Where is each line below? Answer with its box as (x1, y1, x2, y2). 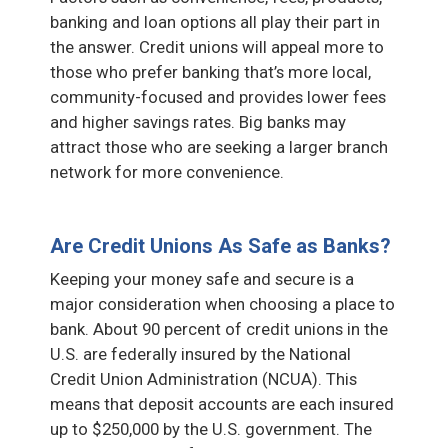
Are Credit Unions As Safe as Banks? (50, 233, 391, 258)
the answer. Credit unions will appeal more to (50, 36, 384, 57)
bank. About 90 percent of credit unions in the (50, 318, 388, 339)
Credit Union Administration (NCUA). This (50, 368, 357, 389)
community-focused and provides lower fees (50, 86, 386, 107)
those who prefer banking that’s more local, (50, 61, 371, 82)
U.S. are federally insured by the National (50, 343, 351, 364)
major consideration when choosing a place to (50, 293, 395, 314)
